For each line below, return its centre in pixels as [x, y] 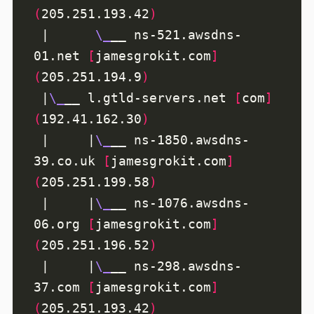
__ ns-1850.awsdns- [180, 140]
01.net [61, 56]
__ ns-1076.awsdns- [180, 203]
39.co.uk [68, 161]
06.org [61, 224]
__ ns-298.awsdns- [176, 266]
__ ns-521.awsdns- [176, 35]
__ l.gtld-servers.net [149, 98]
